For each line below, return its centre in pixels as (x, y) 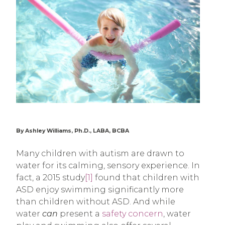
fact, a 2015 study (50, 178)
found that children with (146, 178)
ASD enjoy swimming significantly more (100, 190)
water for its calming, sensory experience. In (108, 166)
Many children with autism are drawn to (100, 154)
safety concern (133, 214)
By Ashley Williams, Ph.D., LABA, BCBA (73, 131)
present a (80, 214)
